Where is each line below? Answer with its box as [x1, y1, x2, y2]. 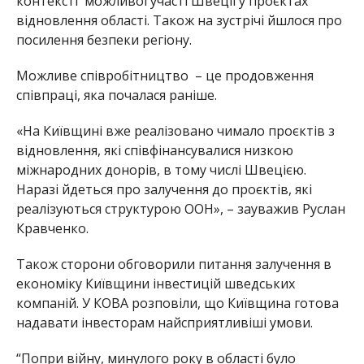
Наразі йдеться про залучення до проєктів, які [15, 180, 312, 199]
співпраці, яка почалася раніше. [15, 86, 217, 105]
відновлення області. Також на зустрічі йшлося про [15, 11, 342, 30]
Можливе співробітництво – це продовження [15, 67, 314, 85]
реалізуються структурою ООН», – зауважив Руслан [15, 200, 345, 219]
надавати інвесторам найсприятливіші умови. [15, 314, 313, 332]
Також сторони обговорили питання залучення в [15, 255, 331, 274]
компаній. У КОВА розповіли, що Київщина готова [15, 294, 339, 313]
